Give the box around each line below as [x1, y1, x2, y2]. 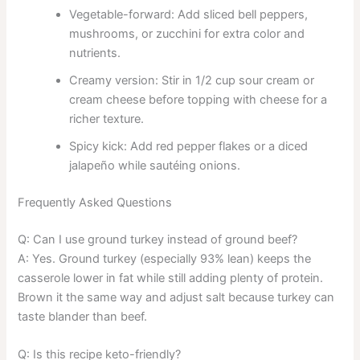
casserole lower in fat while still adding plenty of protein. [18, 270, 324, 285]
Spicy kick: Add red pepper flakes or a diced [69, 139, 309, 154]
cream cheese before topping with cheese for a [69, 92, 328, 108]
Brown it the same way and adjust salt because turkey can [18, 289, 335, 305]
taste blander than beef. [18, 309, 148, 324]
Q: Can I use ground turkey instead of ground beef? [18, 231, 298, 247]
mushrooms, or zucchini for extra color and [69, 27, 305, 42]
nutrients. [69, 46, 121, 61]
